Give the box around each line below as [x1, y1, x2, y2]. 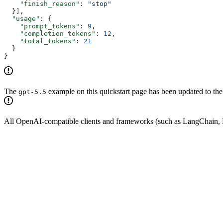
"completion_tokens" [4, 30, 96, 38]
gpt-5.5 [18, 88, 46, 96]
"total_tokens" [4, 37, 76, 45]
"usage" [4, 15, 40, 23]
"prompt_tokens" [4, 22, 80, 30]
